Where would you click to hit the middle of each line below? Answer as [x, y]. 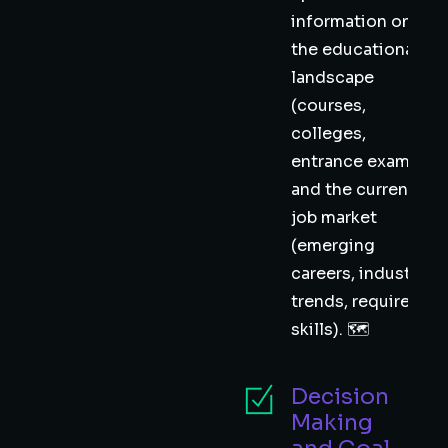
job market [334, 217]
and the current [353, 189]
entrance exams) [358, 161]
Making [332, 422]
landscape [332, 77]
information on [351, 21]
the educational [355, 49]
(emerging [333, 245]
